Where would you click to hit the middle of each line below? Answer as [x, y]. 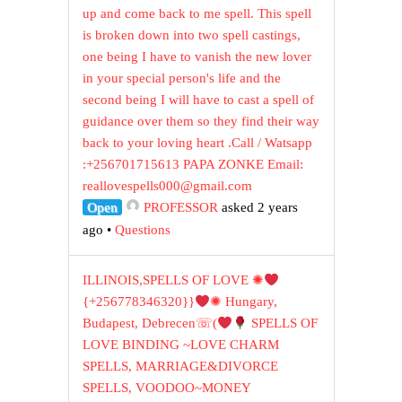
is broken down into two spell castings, [192, 35]
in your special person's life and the [182, 79]
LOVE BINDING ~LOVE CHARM [181, 345]
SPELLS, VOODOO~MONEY [167, 388]
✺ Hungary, [244, 302]
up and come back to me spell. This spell [197, 14]
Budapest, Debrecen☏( [150, 323]
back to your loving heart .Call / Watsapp [198, 143]
